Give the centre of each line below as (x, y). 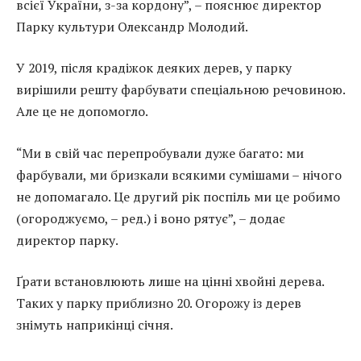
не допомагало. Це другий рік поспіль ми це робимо (178, 196)
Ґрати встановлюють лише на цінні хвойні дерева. (170, 282)
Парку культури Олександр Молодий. (132, 26)
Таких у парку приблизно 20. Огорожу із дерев (159, 303)
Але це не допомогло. (82, 112)
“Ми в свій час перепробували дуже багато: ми (160, 153)
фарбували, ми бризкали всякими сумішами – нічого (179, 174)
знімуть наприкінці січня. (95, 325)
